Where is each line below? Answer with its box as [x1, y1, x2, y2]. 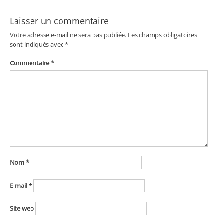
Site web [9, 204, 34, 213]
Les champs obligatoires [127, 31, 197, 40]
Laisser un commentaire [9, 15, 108, 27]
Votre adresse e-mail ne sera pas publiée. [9, 31, 126, 40]
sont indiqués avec [9, 40, 65, 49]
